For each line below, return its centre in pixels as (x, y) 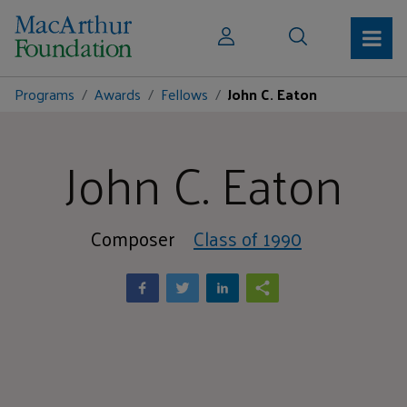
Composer (133, 238)
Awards (118, 94)
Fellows (184, 94)
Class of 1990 (248, 238)
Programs (45, 94)
